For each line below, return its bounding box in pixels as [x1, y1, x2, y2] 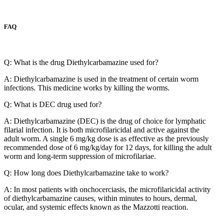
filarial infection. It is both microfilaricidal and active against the [4, 126, 199, 134]
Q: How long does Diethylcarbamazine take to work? [4, 169, 169, 177]
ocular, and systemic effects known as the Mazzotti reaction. [4, 203, 188, 212]
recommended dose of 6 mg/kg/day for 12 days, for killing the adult [4, 143, 212, 152]
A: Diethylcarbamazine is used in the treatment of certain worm [4, 75, 198, 84]
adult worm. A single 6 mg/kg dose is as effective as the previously [4, 134, 209, 143]
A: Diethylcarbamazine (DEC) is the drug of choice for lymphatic [4, 117, 206, 126]
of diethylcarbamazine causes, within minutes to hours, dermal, [4, 194, 197, 203]
